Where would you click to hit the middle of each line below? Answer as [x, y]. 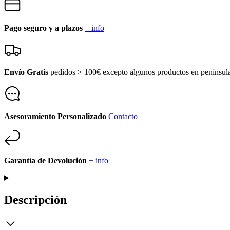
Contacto [123, 116]
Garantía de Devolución [45, 160]
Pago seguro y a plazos [43, 28]
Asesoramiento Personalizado [55, 116]
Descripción [35, 199]
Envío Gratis [26, 72]
